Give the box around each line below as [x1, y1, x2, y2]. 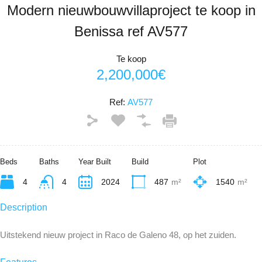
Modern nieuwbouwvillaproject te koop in [6, 2, 256, 18]
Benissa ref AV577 [74, 23, 188, 39]
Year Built [78, 157, 111, 166]
